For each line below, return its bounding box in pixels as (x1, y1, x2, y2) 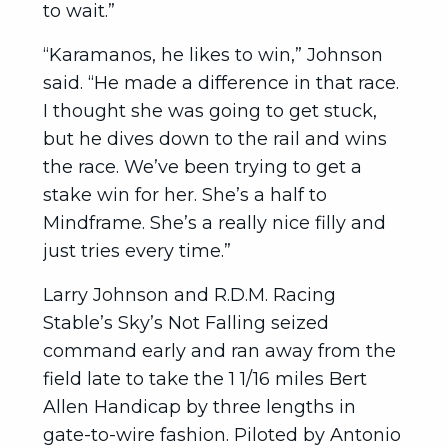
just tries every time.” (43, 240, 231, 262)
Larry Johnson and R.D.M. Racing (43, 284, 336, 306)
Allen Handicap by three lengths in (43, 396, 356, 418)
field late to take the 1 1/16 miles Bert (43, 368, 367, 390)
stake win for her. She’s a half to (43, 184, 327, 206)
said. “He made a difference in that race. (43, 72, 399, 94)
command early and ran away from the (43, 340, 396, 362)
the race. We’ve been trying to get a (43, 156, 362, 178)
